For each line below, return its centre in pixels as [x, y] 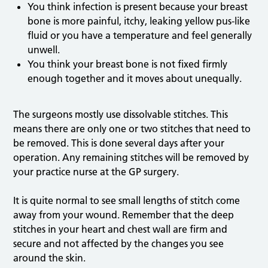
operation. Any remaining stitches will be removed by [131, 158]
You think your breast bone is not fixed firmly [128, 64]
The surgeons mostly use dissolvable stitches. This [121, 115]
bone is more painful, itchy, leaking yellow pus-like [139, 21]
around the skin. [50, 258]
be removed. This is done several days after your [119, 143]
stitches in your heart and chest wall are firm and [121, 229]
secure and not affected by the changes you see [119, 244]
